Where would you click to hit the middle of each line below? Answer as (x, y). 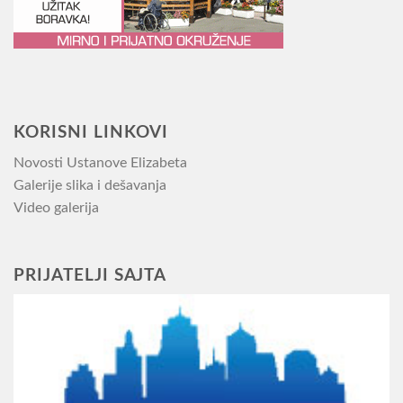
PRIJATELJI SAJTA (90, 275)
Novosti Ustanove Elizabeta (100, 162)
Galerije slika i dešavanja (90, 185)
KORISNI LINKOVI (91, 133)
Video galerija (56, 207)
